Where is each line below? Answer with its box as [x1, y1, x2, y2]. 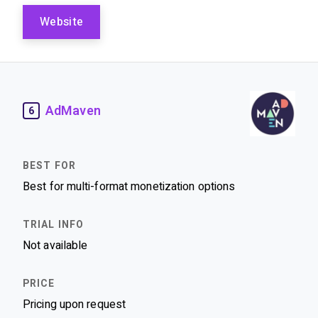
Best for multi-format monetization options [23, 180, 236, 192]
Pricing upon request [23, 298, 126, 310]
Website [40, 16, 84, 28]
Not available [23, 239, 88, 251]
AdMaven [45, 103, 101, 118]
